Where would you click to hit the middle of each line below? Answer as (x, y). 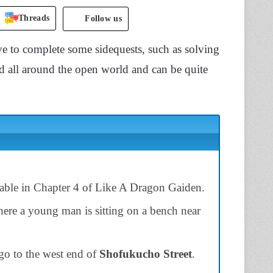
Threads (34, 18)
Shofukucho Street (146, 253)
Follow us (103, 18)
